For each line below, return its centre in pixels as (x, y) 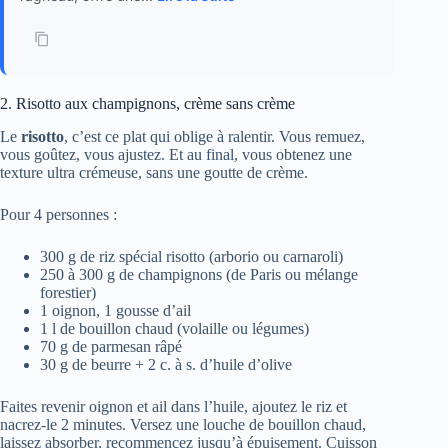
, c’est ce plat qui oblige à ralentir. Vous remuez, (214, 137)
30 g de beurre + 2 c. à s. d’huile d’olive (166, 365)
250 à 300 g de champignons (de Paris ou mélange (199, 275)
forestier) (68, 293)
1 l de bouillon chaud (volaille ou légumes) (174, 329)
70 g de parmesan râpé (111, 347)
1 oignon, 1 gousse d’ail (115, 311)
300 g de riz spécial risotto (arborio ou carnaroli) (191, 257)
